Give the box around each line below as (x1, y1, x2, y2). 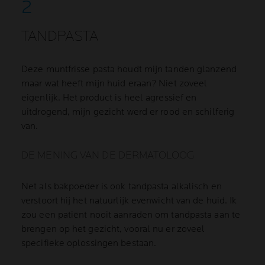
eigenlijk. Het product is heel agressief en (21, 92, 197, 104)
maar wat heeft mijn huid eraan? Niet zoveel (21, 78, 208, 89)
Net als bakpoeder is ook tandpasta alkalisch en (21, 181, 222, 192)
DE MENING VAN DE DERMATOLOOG (21, 149, 194, 161)
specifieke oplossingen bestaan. (21, 238, 157, 249)
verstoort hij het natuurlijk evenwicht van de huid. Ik (21, 195, 237, 206)
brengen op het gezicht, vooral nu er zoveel (21, 224, 205, 235)
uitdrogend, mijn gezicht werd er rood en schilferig (21, 106, 235, 118)
